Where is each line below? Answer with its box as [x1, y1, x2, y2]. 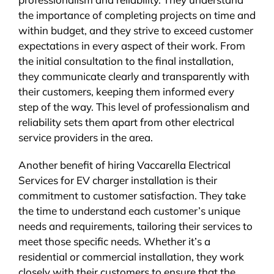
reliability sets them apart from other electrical [18, 116, 234, 129]
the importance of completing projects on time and [18, 9, 256, 22]
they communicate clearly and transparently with [18, 70, 250, 83]
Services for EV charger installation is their [18, 174, 217, 187]
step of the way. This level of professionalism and [18, 100, 250, 114]
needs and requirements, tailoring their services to [18, 220, 253, 233]
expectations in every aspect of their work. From [18, 39, 245, 53]
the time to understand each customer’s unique [18, 204, 240, 218]
